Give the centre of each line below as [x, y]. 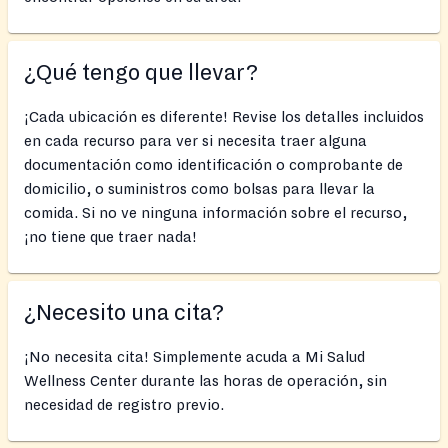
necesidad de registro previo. [124, 405]
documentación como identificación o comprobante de [213, 165]
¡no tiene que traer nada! [110, 237]
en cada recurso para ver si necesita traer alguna [195, 141]
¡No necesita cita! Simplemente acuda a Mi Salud [194, 357]
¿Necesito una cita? [124, 313]
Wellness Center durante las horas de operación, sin [205, 381]
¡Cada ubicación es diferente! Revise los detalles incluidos [224, 117]
